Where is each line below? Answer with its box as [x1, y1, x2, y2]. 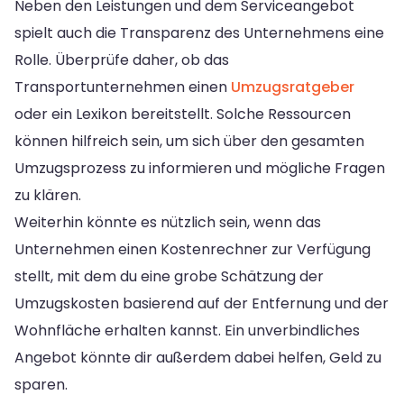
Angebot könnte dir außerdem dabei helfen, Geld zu [14, 346, 381, 368]
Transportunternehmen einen [14, 76, 231, 97]
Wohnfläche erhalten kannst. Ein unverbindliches [14, 319, 360, 341]
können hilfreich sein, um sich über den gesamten [14, 130, 364, 151]
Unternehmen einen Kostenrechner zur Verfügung [14, 238, 371, 260]
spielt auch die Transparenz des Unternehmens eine [14, 22, 384, 43]
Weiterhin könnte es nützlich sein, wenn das [14, 211, 321, 233]
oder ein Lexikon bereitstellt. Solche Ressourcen [14, 103, 351, 124]
